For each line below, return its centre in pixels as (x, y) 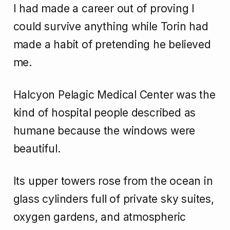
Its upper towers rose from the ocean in (113, 181)
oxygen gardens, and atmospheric (100, 217)
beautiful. (37, 149)
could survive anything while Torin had (111, 27)
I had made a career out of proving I (104, 9)
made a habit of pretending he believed (112, 45)
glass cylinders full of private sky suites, (113, 199)
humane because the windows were (104, 131)
